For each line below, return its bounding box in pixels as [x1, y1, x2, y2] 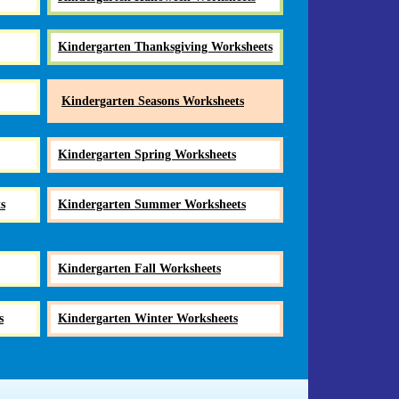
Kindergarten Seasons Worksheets [61, 93, 244, 108]
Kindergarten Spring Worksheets [58, 147, 236, 161]
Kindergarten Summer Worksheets [58, 197, 246, 211]
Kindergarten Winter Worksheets [58, 311, 238, 325]
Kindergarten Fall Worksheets [58, 261, 221, 275]
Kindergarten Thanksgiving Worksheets [58, 39, 273, 53]
